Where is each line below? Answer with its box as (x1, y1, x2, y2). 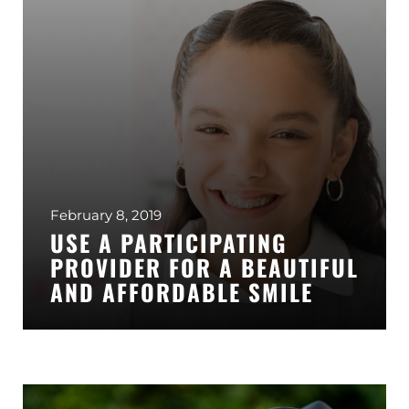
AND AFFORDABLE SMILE (50, 275, 313, 309)
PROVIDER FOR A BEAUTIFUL (50, 250, 359, 284)
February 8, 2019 (50, 206, 162, 224)
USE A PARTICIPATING (50, 225, 288, 259)
